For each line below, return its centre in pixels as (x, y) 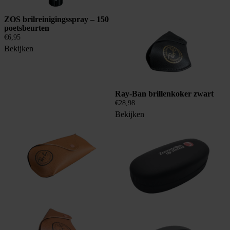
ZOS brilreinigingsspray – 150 (56, 19)
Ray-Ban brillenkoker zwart (164, 94)
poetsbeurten (27, 28)
